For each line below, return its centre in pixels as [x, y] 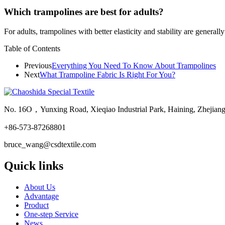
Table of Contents [32, 48]
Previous [38, 65]
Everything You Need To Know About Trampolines [134, 65]
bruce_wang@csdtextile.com [50, 144]
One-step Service [51, 214]
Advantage [41, 196]
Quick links [34, 165]
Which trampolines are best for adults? [84, 12]
